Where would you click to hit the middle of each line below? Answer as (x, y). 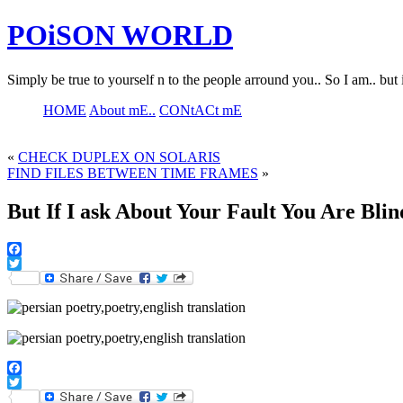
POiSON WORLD (120, 36)
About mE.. (122, 110)
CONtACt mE (201, 110)
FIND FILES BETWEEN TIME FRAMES (133, 173)
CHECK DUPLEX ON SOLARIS (119, 157)
